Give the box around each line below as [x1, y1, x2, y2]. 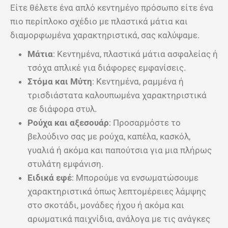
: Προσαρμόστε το [109, 117, 181, 128]
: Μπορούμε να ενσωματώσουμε [72, 172, 198, 183]
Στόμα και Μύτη [27, 76, 92, 87]
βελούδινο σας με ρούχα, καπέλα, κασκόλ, [27, 131, 190, 141]
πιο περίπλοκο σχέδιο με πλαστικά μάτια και [10, 16, 188, 26]
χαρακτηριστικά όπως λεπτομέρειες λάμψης [27, 186, 206, 196]
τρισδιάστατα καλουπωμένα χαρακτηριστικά [27, 90, 207, 100]
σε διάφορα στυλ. [27, 103, 97, 114]
